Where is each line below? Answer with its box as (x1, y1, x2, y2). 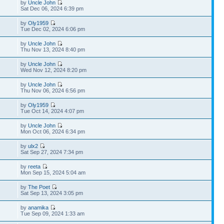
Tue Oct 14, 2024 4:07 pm (20, 108, 84, 114)
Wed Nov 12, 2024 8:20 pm (20, 67, 87, 73)
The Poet (28, 184, 50, 190)
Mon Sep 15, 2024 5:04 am (20, 169, 86, 175)
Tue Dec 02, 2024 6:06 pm (20, 26, 85, 32)
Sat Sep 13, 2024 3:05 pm (20, 190, 83, 196)
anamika (28, 204, 49, 210)
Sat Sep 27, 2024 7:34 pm (20, 149, 83, 155)
